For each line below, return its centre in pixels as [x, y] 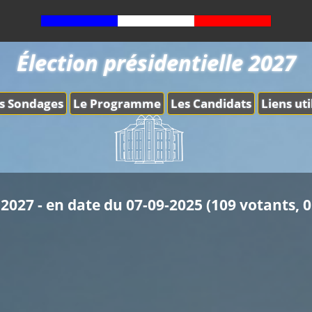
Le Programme [117, 103]
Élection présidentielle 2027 [156, 63]
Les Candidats [211, 103]
